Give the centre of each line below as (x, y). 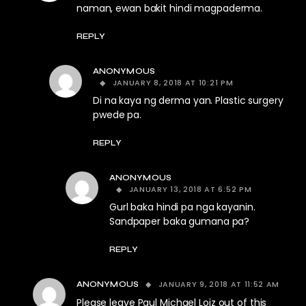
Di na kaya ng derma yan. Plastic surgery (188, 101)
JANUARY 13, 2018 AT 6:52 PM (190, 190)
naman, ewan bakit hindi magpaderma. (170, 9)
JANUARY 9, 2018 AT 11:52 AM (219, 284)
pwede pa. (117, 115)
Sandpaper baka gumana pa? (180, 222)
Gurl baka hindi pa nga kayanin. (182, 207)
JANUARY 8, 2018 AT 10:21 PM (173, 83)
